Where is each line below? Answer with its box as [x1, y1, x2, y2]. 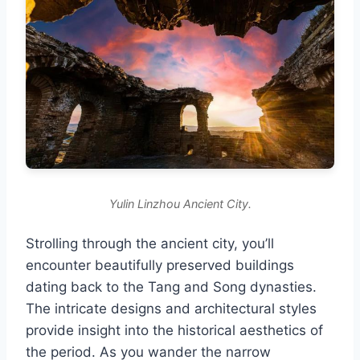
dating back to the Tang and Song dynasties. [26, 278, 317, 295]
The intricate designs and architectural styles [26, 300, 317, 317]
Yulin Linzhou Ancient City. [108, 196, 252, 211]
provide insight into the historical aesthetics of [26, 321, 323, 338]
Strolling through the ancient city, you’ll [26, 235, 274, 252]
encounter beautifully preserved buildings [26, 256, 294, 273]
